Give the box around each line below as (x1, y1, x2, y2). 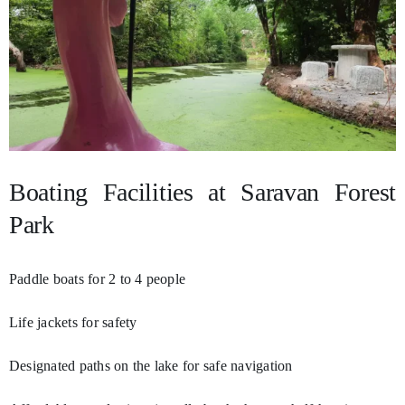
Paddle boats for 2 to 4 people (8, 271, 186, 287)
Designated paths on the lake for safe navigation (8, 358, 293, 374)
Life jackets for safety (8, 315, 137, 331)
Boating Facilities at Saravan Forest (8, 178, 397, 207)
